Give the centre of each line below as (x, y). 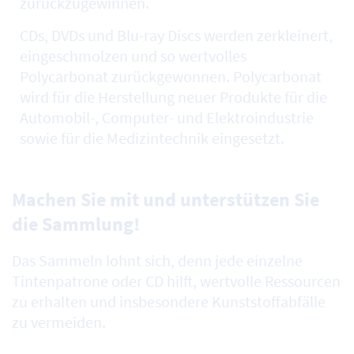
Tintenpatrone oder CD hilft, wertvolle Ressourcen (176, 281)
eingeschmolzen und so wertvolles (133, 56)
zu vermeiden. (59, 322)
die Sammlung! (76, 224)
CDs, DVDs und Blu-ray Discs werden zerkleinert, (176, 36)
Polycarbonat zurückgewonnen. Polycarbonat (171, 77)
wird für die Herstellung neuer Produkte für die (173, 97)
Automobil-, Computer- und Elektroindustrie (167, 118)
